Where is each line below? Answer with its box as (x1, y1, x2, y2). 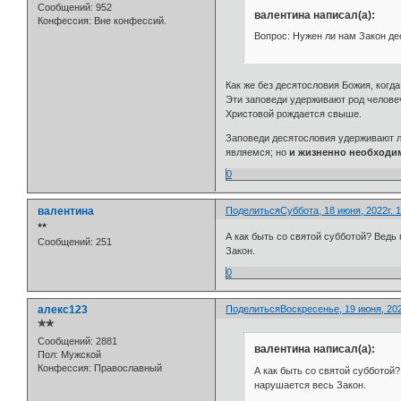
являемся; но (226, 146, 290, 158)
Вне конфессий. (91, 14, 166, 26)
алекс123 (38, 303, 88, 317)
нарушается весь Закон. (253, 379, 366, 390)
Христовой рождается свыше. (226, 107, 363, 119)
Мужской (58, 348, 101, 360)
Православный (91, 362, 162, 373)
